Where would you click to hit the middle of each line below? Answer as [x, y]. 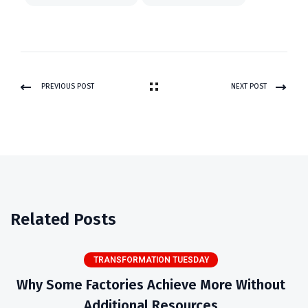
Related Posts [63, 219]
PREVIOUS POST [68, 86]
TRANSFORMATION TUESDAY [151, 260]
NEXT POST [249, 86]
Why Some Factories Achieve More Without [151, 285]
